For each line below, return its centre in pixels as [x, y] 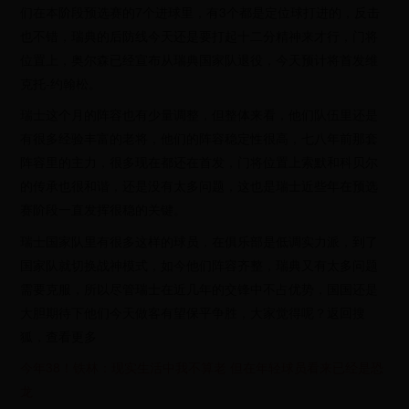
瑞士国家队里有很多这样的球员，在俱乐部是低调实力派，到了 [199, 241]
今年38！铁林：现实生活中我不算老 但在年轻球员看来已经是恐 [202, 367]
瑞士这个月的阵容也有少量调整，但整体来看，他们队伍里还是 [199, 115]
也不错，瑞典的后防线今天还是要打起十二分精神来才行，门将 [199, 36]
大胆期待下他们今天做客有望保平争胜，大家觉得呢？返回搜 [193, 312]
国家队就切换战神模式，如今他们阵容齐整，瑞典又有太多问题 [199, 264]
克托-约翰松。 [61, 84]
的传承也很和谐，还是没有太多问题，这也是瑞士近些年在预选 [199, 186]
